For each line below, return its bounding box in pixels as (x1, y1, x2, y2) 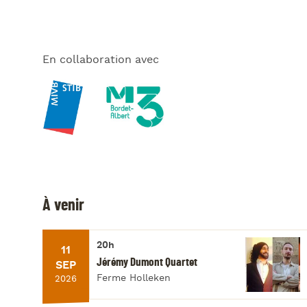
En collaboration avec (42, 53, 159, 68)
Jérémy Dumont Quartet (97, 256, 197, 268)
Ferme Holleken (97, 271, 171, 284)
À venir (42, 197, 84, 214)
